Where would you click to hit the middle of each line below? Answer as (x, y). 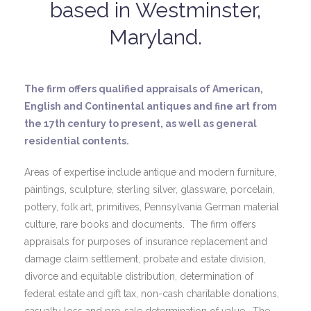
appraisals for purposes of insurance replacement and (146, 242)
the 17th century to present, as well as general (141, 124)
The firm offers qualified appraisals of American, (144, 89)
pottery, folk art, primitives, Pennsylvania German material (152, 207)
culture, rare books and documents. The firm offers (140, 224)
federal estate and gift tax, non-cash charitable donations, (152, 294)
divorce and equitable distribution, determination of (139, 276)
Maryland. (155, 37)
